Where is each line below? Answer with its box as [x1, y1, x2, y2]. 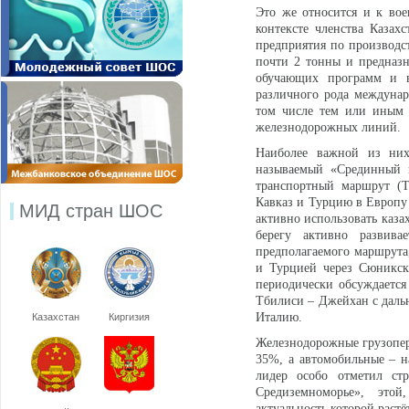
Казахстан [32, 311, 79, 322]
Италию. [256, 310, 302, 324]
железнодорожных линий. [256, 121, 401, 134]
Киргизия [108, 311, 150, 322]
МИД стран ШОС [19, 201, 163, 221]
